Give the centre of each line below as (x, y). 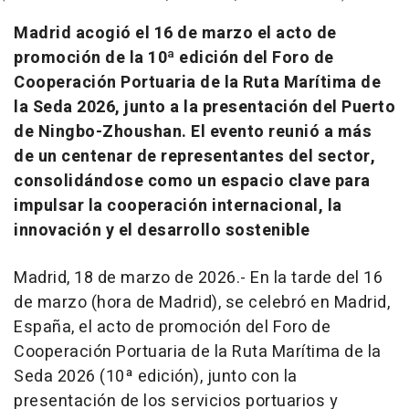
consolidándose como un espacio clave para (192, 181)
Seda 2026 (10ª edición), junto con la (156, 376)
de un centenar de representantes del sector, (194, 156)
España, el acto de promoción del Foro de (172, 327)
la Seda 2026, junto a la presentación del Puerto (204, 107)
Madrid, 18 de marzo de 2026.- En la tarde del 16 (198, 278)
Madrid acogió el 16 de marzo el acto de (175, 33)
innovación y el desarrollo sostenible (162, 230)
